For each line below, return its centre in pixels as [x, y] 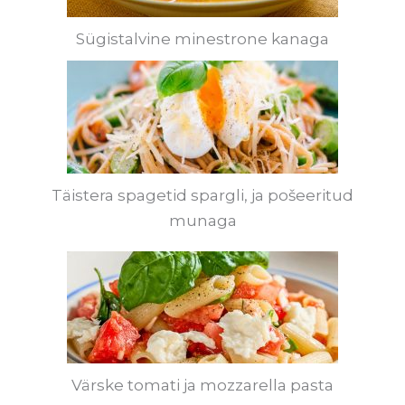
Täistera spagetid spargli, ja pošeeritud [202, 195]
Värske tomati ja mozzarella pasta [202, 385]
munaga [202, 221]
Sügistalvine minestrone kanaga [202, 39]
